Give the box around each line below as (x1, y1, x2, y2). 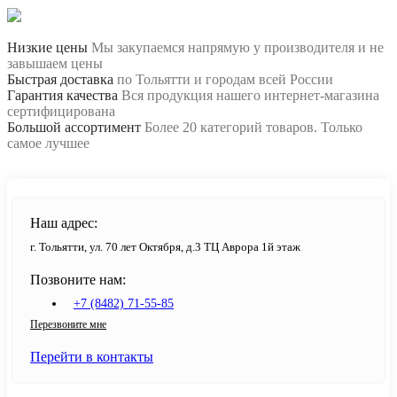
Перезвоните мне (30, 318, 106, 331)
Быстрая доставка (7, 72, 113, 88)
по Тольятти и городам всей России (117, 72, 333, 88)
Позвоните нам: (30, 272, 126, 288)
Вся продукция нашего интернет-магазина (121, 88, 379, 104)
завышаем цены (7, 56, 103, 72)
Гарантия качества (7, 88, 118, 104)
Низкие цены (7, 40, 88, 56)
